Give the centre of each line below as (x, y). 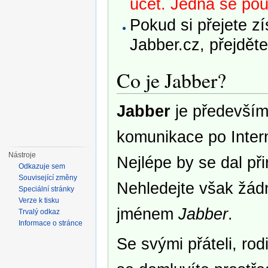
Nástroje (22, 155)
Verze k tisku (39, 200)
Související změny (48, 178)
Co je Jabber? (171, 80)
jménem (147, 214)
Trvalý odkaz (39, 212)
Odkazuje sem (42, 166)
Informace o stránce (51, 223)
